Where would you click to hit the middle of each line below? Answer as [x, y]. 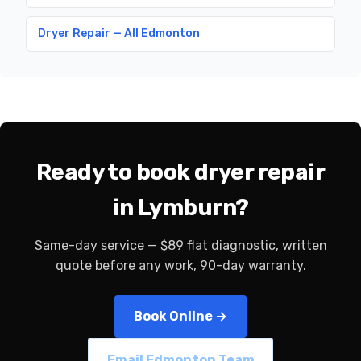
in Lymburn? [180, 208]
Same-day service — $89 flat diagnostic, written [180, 246]
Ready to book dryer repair [180, 172]
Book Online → [180, 317]
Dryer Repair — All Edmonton [119, 34]
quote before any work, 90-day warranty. [180, 266]
